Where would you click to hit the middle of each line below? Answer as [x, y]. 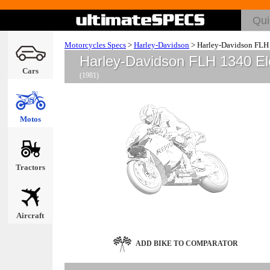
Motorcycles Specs [95, 45]
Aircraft [30, 215]
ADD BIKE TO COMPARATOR [187, 243]
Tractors [30, 167]
